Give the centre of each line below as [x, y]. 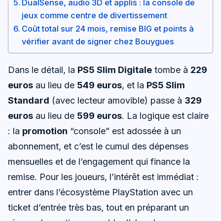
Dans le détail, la [43, 70]
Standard [29, 100]
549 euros [99, 85]
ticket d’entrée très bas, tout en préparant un [98, 207]
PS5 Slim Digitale [115, 70]
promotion [45, 131]
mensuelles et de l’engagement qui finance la [99, 161]
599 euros [99, 115]
